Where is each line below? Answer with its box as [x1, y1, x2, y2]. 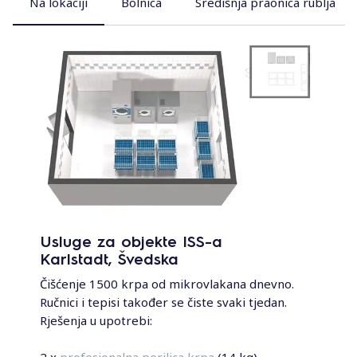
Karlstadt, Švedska [40, 248, 178, 269]
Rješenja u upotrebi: [40, 312, 152, 329]
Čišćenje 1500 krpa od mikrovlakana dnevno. [40, 276, 294, 292]
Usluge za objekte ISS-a [40, 230, 222, 252]
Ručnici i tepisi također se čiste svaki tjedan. [40, 294, 287, 311]
